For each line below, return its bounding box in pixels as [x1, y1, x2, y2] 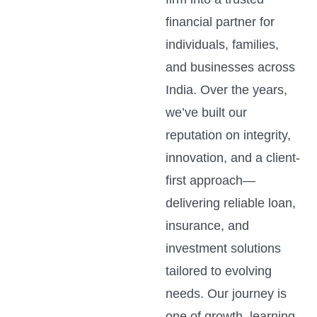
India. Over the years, [166, 82, 287, 97]
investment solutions [166, 241, 281, 255]
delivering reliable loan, [166, 195, 296, 210]
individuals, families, [166, 37, 279, 52]
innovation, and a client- [166, 150, 300, 165]
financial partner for [166, 14, 275, 29]
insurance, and [166, 218, 249, 233]
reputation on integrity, [166, 127, 291, 142]
